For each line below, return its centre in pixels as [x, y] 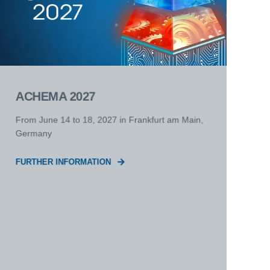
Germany [34, 133]
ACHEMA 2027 [55, 96]
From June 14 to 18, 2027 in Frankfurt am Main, [109, 120]
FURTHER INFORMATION [63, 162]
